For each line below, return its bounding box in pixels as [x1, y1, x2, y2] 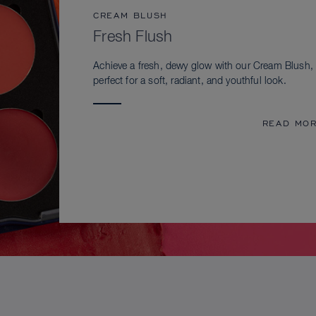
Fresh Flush [93, 30, 173, 46]
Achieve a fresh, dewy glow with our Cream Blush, [93, 61, 313, 72]
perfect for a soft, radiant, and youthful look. [93, 76, 286, 87]
